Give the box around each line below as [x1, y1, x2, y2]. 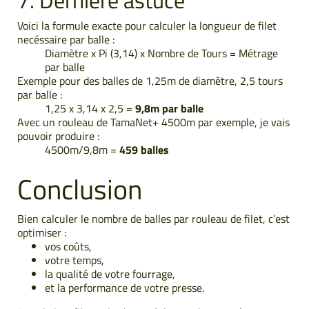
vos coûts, [45, 237, 92, 255]
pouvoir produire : [17, 127, 99, 144]
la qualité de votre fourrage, [45, 265, 175, 282]
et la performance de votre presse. [45, 279, 204, 296]
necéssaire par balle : [17, 30, 114, 48]
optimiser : [17, 223, 66, 241]
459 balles [119, 141, 169, 158]
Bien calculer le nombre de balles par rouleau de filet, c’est [17, 210, 290, 227]
